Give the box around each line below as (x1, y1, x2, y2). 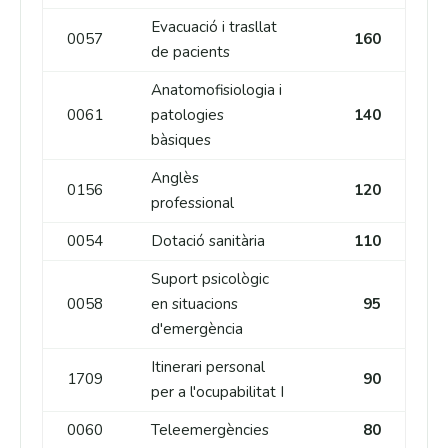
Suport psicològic (150, 269, 269, 290)
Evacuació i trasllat (150, 17, 277, 38)
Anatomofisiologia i (150, 80, 282, 101)
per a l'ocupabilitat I (150, 382, 284, 403)
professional (150, 193, 234, 214)
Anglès (150, 168, 199, 189)
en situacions (150, 294, 238, 315)
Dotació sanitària (150, 231, 265, 252)
